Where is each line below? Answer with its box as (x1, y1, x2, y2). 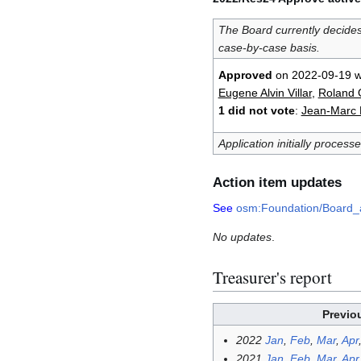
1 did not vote (218, 103, 295, 117)
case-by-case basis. (218, 40, 320, 54)
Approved (218, 68, 272, 81)
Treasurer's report (213, 265, 332, 288)
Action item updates (213, 175, 342, 191)
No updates (213, 230, 272, 244)
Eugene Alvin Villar (218, 85, 312, 99)
